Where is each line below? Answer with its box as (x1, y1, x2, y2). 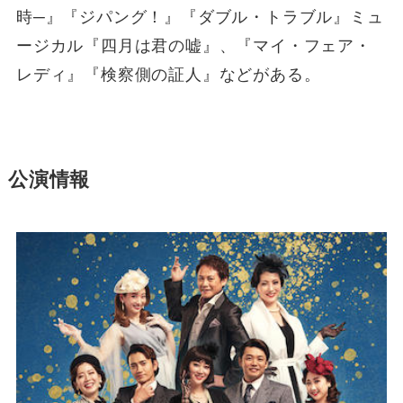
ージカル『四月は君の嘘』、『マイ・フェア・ (15, 37, 372, 56)
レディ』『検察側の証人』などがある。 (15, 66, 321, 85)
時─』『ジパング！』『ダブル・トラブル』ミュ (15, 8, 384, 27)
